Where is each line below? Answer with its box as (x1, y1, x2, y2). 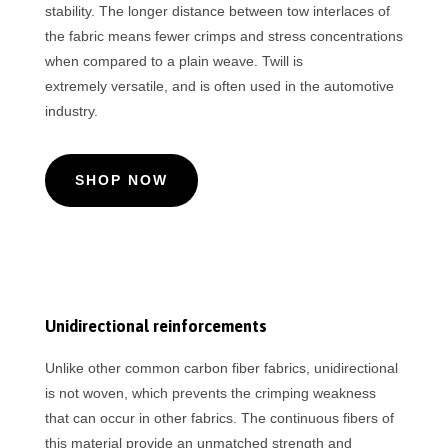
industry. (44, 103, 98, 120)
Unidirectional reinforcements (44, 317, 267, 336)
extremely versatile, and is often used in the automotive (44, 78, 394, 95)
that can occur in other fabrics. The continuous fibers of (44, 410, 394, 427)
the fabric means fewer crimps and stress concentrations (44, 28, 403, 45)
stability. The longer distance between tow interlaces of (44, 3, 390, 20)
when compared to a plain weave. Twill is (44, 53, 303, 70)
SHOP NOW (74, 172, 168, 189)
